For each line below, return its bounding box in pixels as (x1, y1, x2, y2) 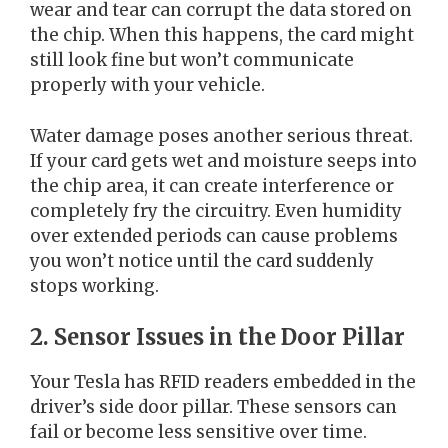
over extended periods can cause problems (30, 224, 398, 247)
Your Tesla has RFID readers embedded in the (30, 371, 416, 394)
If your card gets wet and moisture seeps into (30, 149, 417, 172)
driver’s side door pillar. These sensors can (30, 396, 397, 419)
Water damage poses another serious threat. (30, 124, 413, 147)
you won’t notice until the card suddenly (30, 249, 374, 272)
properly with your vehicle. (30, 74, 265, 97)
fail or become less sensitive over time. (30, 421, 367, 444)
